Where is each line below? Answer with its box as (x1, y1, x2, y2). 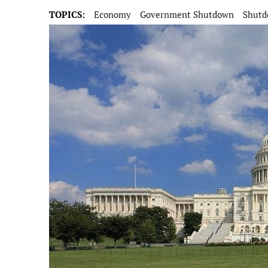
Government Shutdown (140, 8, 234, 20)
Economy (94, 8, 131, 20)
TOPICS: (49, 8, 85, 20)
